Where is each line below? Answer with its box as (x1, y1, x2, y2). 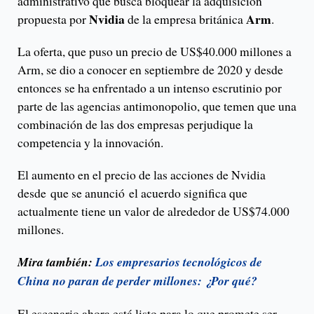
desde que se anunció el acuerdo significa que (18, 184, 247, 202)
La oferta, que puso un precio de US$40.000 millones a (18, 43, 292, 60)
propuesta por (18, 11, 89, 28)
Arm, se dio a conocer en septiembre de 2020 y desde (18, 61, 283, 78)
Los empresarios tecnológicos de (95, 253, 262, 271)
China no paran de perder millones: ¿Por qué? (18, 272, 257, 290)
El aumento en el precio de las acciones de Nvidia (18, 166, 266, 184)
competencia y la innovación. (18, 134, 163, 151)
